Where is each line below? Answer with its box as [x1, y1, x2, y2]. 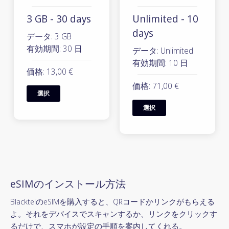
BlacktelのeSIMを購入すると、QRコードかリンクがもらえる [10, 196, 215, 207]
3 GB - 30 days [27, 12, 91, 26]
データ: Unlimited [132, 45, 193, 56]
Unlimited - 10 [132, 12, 198, 26]
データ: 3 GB [27, 31, 72, 42]
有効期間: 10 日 [132, 57, 188, 68]
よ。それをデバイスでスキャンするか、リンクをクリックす [10, 209, 217, 219]
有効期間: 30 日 [27, 43, 82, 54]
